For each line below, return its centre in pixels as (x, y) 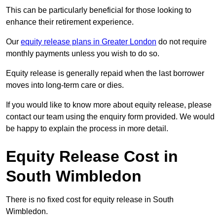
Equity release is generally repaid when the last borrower (105, 74)
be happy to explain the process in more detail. (87, 129)
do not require (182, 42)
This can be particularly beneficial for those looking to (99, 10)
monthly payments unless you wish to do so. (83, 54)
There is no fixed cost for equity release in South (90, 200)
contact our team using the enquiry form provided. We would (110, 117)
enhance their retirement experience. (70, 22)
